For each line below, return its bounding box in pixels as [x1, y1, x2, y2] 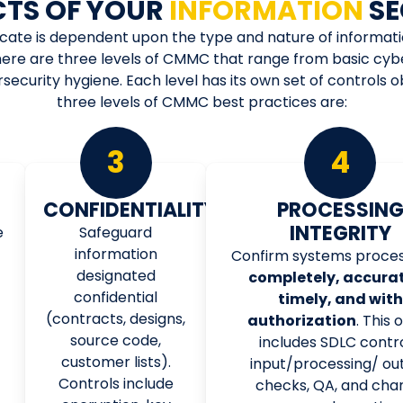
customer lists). [60, 351, 171, 372]
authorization [247, 309, 357, 331]
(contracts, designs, [46, 308, 186, 329]
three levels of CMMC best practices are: [56, 91, 347, 112]
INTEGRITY [289, 219, 391, 247]
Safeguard [79, 221, 153, 243]
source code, [70, 329, 162, 351]
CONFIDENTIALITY [42, 195, 217, 224]
